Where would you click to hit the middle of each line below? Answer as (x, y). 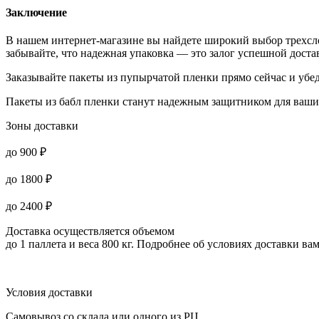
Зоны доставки (42, 125)
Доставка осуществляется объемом (90, 231)
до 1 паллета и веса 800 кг (68, 244)
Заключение (36, 12)
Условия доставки (49, 292)
